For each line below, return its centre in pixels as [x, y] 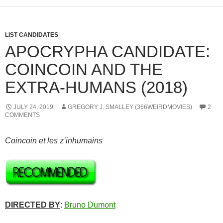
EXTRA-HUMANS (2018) [96, 87]
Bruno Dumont [90, 205]
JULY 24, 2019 [33, 107]
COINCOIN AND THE [84, 69]
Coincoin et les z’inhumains [54, 140]
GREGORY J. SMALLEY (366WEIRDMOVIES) [130, 107]
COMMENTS [22, 115]
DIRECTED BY [33, 205]
